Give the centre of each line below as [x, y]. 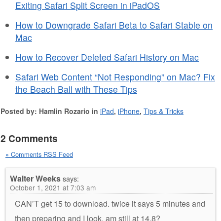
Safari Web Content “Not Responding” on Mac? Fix [115, 77]
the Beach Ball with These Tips [76, 89]
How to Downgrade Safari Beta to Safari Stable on [114, 25]
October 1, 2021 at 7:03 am [53, 188]
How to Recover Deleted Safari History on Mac [107, 57]
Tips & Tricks [164, 111]
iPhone [129, 111]
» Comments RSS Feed [39, 154]
